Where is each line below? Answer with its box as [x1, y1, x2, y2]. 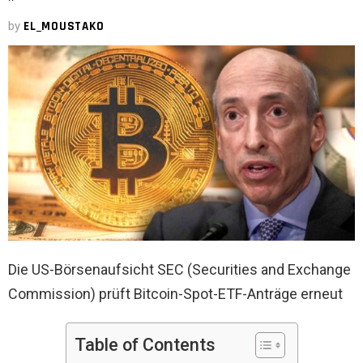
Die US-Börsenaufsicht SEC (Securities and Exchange [8, 261, 351, 279]
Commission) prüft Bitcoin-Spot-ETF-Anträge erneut [8, 285, 343, 303]
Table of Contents [74, 335, 216, 355]
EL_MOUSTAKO [23, 19, 105, 35]
